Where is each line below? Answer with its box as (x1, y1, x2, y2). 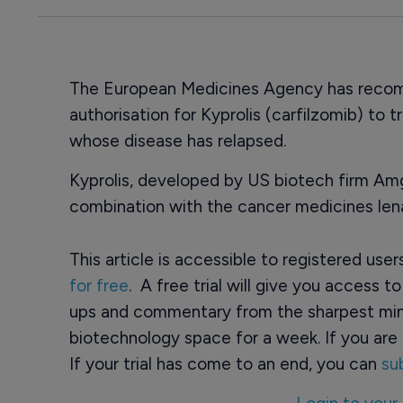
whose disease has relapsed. (68, 130, 286, 151)
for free (68, 275, 129, 296)
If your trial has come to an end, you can (68, 354, 381, 374)
